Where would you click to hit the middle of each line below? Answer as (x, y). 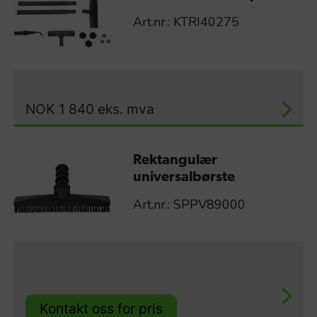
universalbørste (184, 178)
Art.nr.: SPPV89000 (189, 205)
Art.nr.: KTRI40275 (186, 22)
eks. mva (126, 109)
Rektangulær (175, 161)
